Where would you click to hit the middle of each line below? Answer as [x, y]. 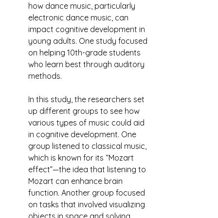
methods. [45, 76]
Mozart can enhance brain [76, 181]
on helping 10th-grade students [85, 53]
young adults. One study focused [89, 41]
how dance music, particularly [83, 6]
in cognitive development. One [83, 134]
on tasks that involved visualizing [88, 204]
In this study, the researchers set [87, 99]
